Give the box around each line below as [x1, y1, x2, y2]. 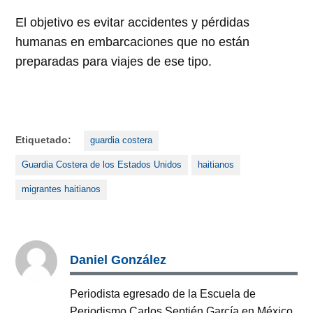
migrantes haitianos [22, 184, 101, 195]
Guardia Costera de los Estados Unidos [22, 160, 182, 170]
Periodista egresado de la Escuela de [70, 286, 256, 300]
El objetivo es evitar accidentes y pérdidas [15, 15, 250, 30]
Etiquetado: [15, 134, 72, 146]
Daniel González [70, 253, 167, 268]
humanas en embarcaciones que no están [15, 35, 250, 50]
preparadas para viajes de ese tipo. [15, 54, 212, 69]
